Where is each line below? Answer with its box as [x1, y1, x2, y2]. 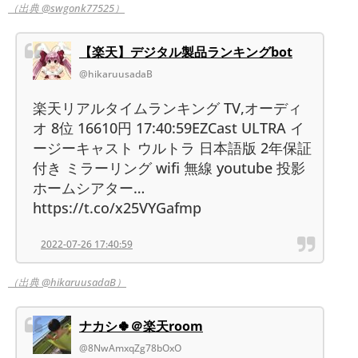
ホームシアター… [33, 177, 145, 197]
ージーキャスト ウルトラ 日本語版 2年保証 [33, 137, 312, 157]
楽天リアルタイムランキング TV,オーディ [33, 97, 302, 117]
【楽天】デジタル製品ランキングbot [79, 42, 292, 61]
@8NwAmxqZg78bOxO [79, 340, 181, 355]
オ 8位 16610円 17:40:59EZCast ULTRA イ [33, 117, 304, 137]
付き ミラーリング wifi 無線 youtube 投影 [33, 157, 305, 177]
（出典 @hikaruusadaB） [8, 274, 126, 289]
